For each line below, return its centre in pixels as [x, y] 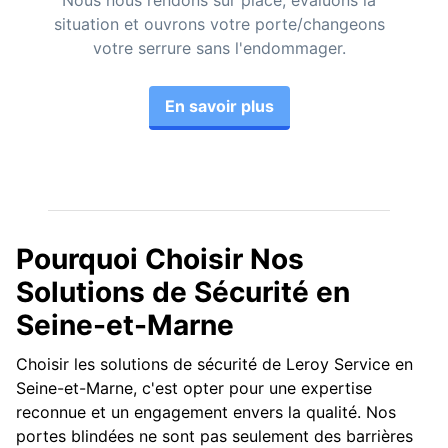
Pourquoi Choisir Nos [160, 259]
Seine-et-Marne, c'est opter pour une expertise [194, 387]
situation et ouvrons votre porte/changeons [219, 24]
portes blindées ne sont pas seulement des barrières [214, 435]
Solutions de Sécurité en [183, 292]
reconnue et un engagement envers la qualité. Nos [206, 411]
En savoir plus [219, 106]
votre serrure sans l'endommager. [219, 48]
